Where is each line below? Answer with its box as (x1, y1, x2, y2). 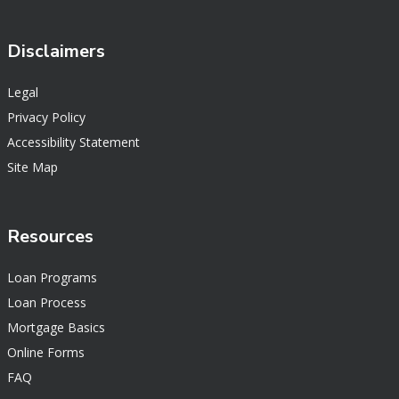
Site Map (7, 159, 58, 176)
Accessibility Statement (7, 134, 140, 151)
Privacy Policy (7, 109, 85, 126)
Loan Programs (7, 269, 97, 287)
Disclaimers (7, 39, 105, 64)
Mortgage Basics (7, 319, 105, 337)
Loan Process (7, 294, 86, 312)
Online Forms (7, 344, 85, 362)
